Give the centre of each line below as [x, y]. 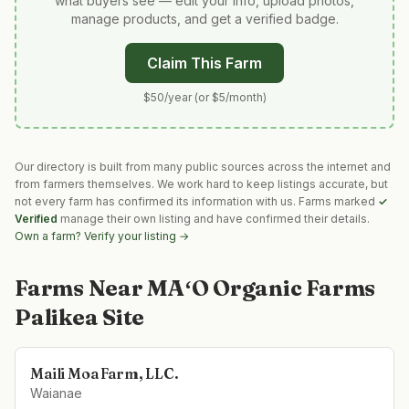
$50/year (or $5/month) [204, 97]
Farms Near [81, 288]
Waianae [56, 393]
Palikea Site [80, 317]
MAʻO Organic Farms [262, 288]
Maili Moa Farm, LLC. [105, 373]
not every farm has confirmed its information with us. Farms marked [196, 201]
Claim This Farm [204, 63]
